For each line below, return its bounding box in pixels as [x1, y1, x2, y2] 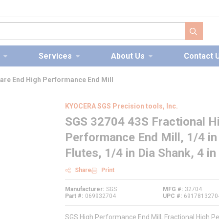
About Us [111, 51, 145, 61]
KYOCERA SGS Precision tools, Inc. [65, 102, 178, 110]
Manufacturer [65, 186, 103, 193]
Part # [65, 193, 82, 200]
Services [39, 51, 72, 61]
